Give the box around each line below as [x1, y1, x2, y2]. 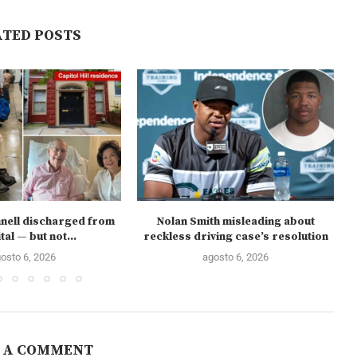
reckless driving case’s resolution [143, 229, 328, 244]
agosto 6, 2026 [202, 250, 269, 263]
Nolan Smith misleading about [156, 214, 316, 229]
